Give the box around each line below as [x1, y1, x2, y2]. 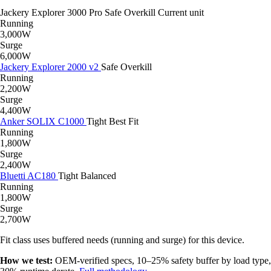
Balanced [80, 170, 116, 181]
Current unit [158, 7, 204, 18]
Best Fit [109, 116, 139, 126]
